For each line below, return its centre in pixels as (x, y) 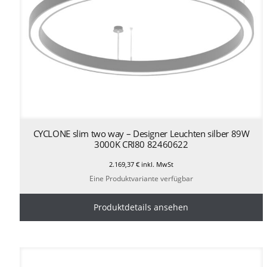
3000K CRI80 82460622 (141, 144)
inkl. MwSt (156, 164)
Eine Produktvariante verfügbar (141, 179)
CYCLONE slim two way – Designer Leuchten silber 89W (141, 133)
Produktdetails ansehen (141, 207)
